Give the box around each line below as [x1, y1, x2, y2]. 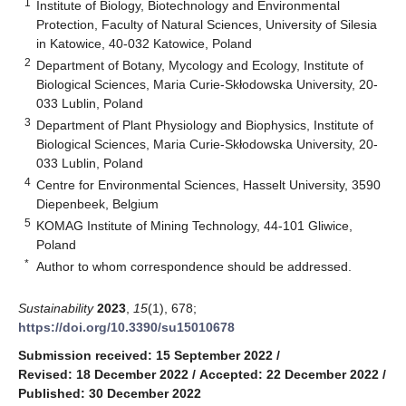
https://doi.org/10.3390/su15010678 [18, 319, 235, 334]
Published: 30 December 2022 [18, 385, 201, 401]
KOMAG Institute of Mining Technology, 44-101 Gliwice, [36, 217, 353, 233]
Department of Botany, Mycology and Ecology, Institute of [36, 57, 364, 72]
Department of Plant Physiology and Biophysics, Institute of [36, 117, 374, 132]
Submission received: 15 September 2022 [18, 347, 273, 362]
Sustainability [18, 300, 93, 315]
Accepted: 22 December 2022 [199, 366, 379, 382]
